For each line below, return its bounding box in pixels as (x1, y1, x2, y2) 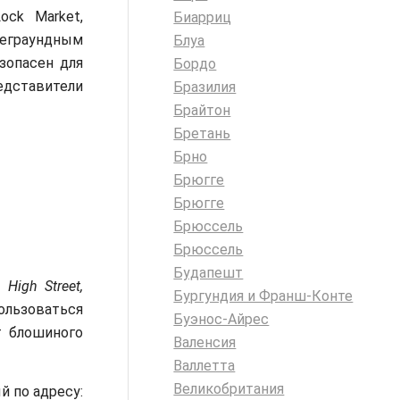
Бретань (173, 125, 231, 142)
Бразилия (173, 79, 237, 96)
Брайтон (173, 102, 231, 119)
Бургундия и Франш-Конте (173, 287, 354, 304)
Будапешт (173, 264, 244, 281)
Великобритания (173, 380, 285, 397)
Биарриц (173, 9, 232, 26)
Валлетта (173, 357, 236, 374)
